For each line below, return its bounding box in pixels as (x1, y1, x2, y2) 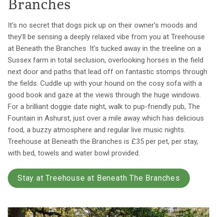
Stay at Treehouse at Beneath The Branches (17, 173, 180, 183)
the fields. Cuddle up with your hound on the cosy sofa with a (8, 79, 202, 88)
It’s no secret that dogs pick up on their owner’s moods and (8, 21, 197, 30)
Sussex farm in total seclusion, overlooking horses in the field (8, 56, 203, 65)
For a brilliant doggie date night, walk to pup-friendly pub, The (8, 102, 200, 111)
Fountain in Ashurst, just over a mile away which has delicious (8, 114, 204, 123)
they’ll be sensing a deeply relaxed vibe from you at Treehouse (8, 32, 205, 42)
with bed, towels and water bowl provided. (8, 149, 140, 158)
